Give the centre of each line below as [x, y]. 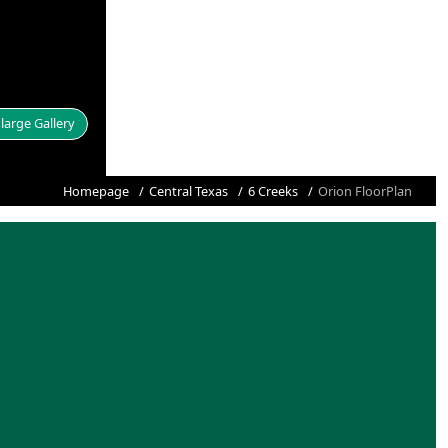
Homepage [96, 190]
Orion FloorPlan [365, 190]
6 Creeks [273, 190]
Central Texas [188, 190]
